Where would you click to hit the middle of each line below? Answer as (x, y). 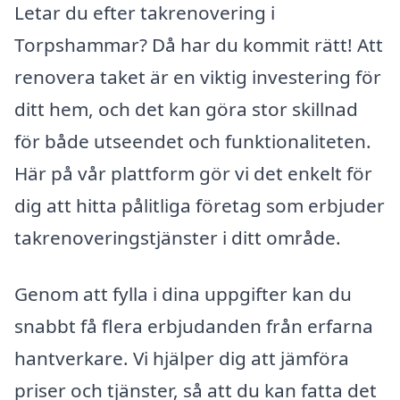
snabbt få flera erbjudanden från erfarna (194, 326)
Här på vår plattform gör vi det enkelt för (193, 173)
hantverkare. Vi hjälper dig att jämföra (182, 358)
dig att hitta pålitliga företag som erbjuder (200, 205)
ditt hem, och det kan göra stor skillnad (186, 108)
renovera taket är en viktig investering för (198, 76)
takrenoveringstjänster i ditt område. (178, 237)
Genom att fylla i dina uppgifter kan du (183, 294)
